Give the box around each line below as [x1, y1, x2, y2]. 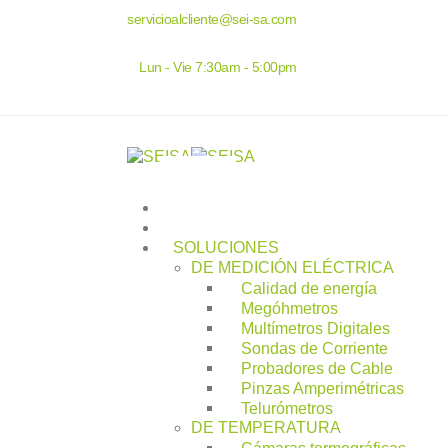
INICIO [173, 199, 222, 217]
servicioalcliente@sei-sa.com [127, 11, 296, 28]
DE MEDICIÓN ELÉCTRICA [191, 259, 394, 277]
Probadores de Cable [241, 359, 393, 377]
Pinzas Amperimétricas [241, 379, 404, 397]
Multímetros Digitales [241, 319, 390, 337]
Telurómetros [241, 399, 333, 417]
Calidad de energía [241, 279, 377, 297]
